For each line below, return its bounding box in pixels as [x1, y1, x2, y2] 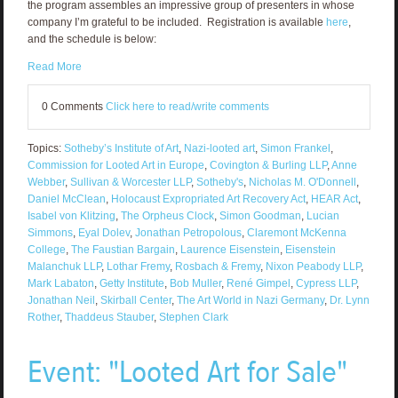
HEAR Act [310, 192, 358, 205]
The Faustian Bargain [70, 243, 175, 256]
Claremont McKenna [246, 226, 346, 239]
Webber [27, 175, 65, 188]
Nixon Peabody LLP [265, 259, 361, 273]
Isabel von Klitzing [27, 209, 115, 222]
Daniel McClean [27, 192, 106, 205]
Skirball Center [99, 293, 171, 306]
